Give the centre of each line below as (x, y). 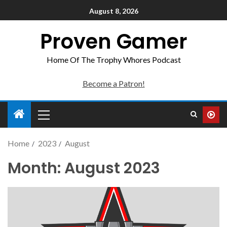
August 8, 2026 (113, 11)
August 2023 (112, 168)
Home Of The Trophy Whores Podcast (113, 60)
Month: (36, 168)
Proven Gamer (113, 42)
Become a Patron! (113, 83)
